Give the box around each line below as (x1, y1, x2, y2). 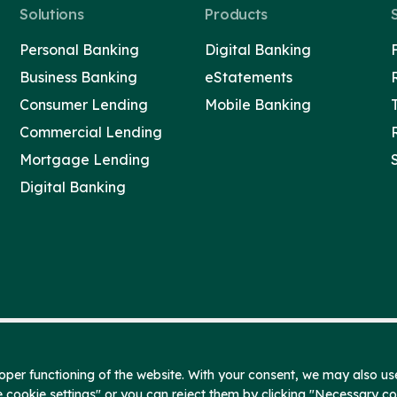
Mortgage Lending (19, 151, 151, 168)
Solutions (19, 5, 84, 23)
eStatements (205, 68, 293, 86)
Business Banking (19, 68, 138, 86)
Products (205, 5, 268, 23)
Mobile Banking (205, 96, 312, 113)
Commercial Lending (19, 123, 163, 141)
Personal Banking (19, 41, 140, 58)
